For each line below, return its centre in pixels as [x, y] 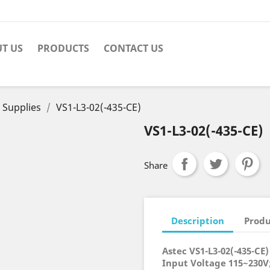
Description [198, 220]
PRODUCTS [63, 48]
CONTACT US [133, 48]
